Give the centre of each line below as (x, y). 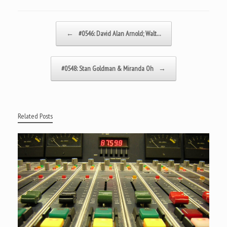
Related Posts (35, 116)
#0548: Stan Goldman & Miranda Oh (108, 68)
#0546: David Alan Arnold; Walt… (119, 33)
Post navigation (35, 26)
